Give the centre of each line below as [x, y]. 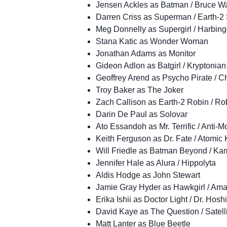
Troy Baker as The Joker [139, 90]
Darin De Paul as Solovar [141, 114]
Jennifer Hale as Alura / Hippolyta [156, 163]
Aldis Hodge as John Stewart [148, 175]
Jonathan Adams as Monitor [145, 53]
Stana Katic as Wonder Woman [152, 41]
